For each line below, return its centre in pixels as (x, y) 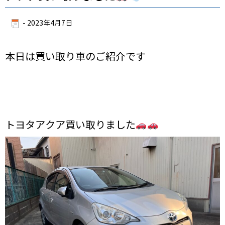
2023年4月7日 (50, 24)
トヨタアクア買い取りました (70, 126)
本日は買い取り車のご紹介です (75, 57)
